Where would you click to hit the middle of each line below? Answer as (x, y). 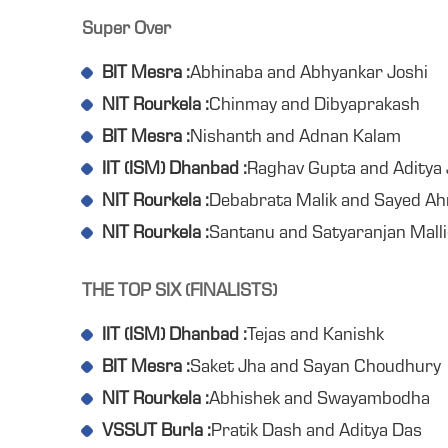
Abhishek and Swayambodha (319, 400)
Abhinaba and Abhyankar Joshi (309, 74)
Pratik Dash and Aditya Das (316, 432)
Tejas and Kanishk (315, 336)
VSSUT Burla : (156, 432)
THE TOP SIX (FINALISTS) (179, 292)
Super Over (126, 30)
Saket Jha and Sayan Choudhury (315, 368)
